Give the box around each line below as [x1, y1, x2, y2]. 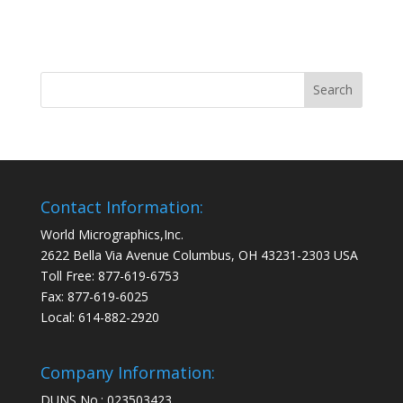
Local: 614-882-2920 [40, 308, 159, 326]
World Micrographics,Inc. [40, 225, 184, 243]
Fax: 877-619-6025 [40, 287, 148, 305]
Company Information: [40, 361, 215, 383]
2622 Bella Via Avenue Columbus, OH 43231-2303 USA [40, 246, 358, 264]
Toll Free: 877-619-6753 [40, 266, 179, 284]
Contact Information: [40, 195, 203, 218]
